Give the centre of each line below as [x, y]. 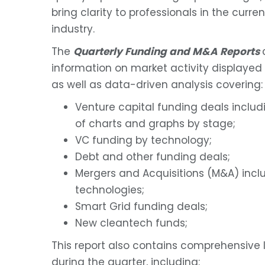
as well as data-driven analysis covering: [157, 84]
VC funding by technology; [143, 140]
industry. [73, 29]
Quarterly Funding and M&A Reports [168, 51]
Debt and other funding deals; [153, 156]
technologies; [110, 190]
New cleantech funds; [131, 223]
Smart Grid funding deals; [141, 206]
